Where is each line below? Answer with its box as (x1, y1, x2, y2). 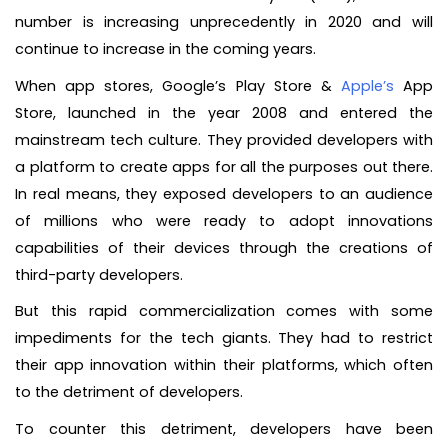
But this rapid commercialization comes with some (15, 301, 433, 322)
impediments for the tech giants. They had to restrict (15, 328, 433, 349)
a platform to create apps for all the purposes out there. (15, 156, 433, 177)
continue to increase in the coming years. (15, 38, 320, 59)
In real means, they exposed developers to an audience (15, 183, 433, 204)
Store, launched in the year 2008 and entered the (15, 102, 433, 123)
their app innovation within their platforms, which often (15, 355, 433, 376)
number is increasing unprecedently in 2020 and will (15, 11, 433, 32)
